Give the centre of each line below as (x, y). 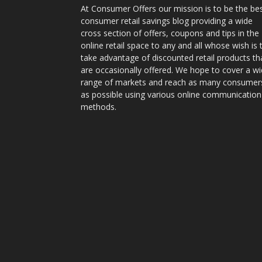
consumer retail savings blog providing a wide (167, 20)
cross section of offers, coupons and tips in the (170, 33)
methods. (99, 106)
